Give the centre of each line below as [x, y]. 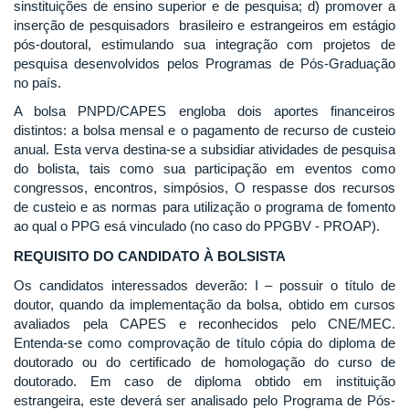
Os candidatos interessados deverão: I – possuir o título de [204, 285]
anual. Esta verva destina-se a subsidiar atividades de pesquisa [204, 149]
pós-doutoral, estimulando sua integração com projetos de [204, 44]
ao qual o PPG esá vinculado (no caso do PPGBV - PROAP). [197, 226]
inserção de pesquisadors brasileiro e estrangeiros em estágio [204, 25]
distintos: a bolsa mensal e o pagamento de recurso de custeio [204, 130]
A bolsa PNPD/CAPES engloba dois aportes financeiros [204, 111]
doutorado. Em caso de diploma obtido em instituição [204, 381]
